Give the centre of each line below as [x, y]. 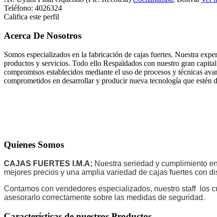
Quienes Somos [34, 145]
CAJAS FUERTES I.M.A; [48, 164]
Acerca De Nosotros [43, 35]
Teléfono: [19, 8]
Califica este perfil [31, 17]
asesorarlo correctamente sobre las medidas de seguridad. [104, 198]
